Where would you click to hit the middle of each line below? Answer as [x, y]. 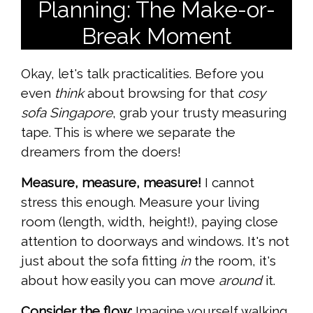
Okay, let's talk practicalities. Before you [143, 74]
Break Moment [156, 36]
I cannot [228, 183]
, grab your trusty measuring [199, 113]
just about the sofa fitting [101, 261]
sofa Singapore [67, 113]
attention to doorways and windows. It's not [155, 241]
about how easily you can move [120, 281]
